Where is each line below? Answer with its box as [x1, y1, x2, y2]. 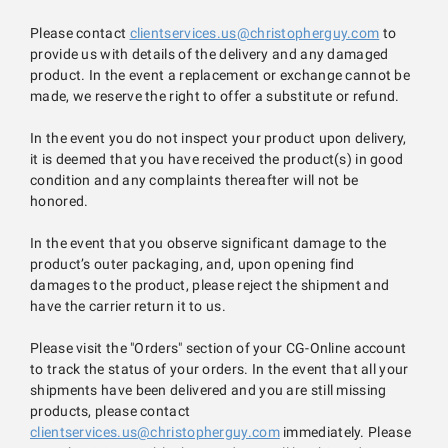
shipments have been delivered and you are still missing [30, 382, 387, 399]
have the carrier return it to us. [30, 298, 226, 315]
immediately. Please [279, 424, 411, 441]
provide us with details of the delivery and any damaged [30, 46, 389, 63]
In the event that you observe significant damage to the [30, 235, 387, 252]
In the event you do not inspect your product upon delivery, [30, 130, 407, 147]
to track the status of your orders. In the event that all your [30, 361, 409, 378]
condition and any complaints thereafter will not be [30, 172, 359, 189]
